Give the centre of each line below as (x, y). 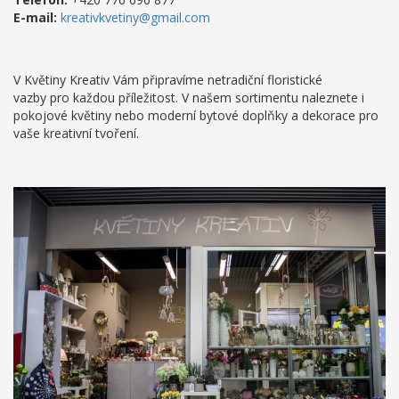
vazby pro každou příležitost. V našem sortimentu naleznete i (189, 98)
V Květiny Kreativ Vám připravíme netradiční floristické (168, 80)
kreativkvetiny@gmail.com (135, 17)
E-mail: (35, 17)
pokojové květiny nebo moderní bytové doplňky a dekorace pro (196, 115)
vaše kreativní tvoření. (76, 133)
